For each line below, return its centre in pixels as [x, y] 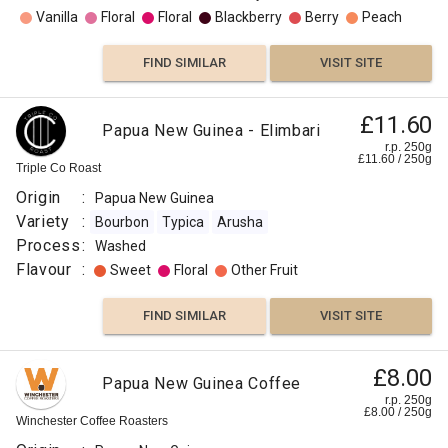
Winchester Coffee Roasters [92, 421]
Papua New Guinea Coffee [202, 383]
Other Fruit [265, 270]
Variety [43, 221]
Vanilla [57, 17]
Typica [183, 222]
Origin [38, 197]
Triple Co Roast [58, 168]
